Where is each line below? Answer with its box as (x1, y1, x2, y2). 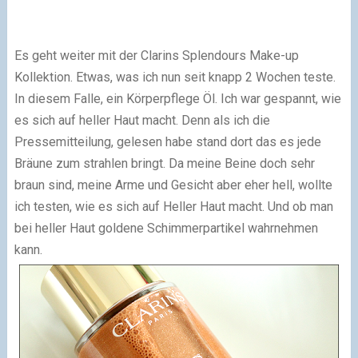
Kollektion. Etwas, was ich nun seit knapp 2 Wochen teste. (14, 70, 336, 85)
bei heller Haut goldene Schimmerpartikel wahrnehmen (14, 221, 318, 236)
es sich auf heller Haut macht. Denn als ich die (14, 113, 270, 128)
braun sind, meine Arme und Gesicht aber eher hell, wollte (14, 177, 332, 193)
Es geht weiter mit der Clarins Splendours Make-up (14, 48, 299, 63)
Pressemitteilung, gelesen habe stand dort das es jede (14, 134, 321, 149)
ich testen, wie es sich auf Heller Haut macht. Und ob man (14, 199, 333, 214)
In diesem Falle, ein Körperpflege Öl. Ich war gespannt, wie (14, 91, 341, 106)
